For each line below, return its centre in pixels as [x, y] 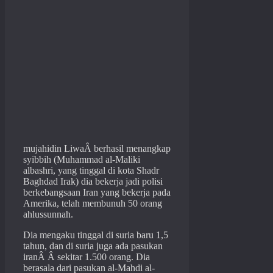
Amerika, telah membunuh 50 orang [93, 204]
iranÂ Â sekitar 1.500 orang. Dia [87, 257]
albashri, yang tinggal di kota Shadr [91, 171]
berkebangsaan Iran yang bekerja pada [97, 193]
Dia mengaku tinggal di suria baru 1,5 [96, 235]
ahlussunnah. [48, 214]
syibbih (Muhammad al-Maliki [82, 160]
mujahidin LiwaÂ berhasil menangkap [97, 149]
